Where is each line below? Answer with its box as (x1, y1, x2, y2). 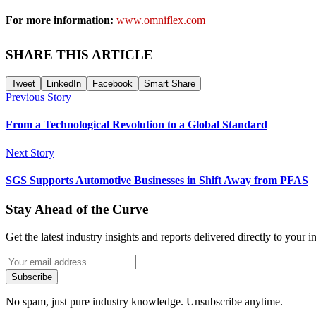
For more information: (6, 14, 116, 27)
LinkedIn (47, 78, 81, 90)
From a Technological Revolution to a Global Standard (6, 119, 267, 131)
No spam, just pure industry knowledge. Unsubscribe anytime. (6, 295, 283, 308)
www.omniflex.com (116, 14, 205, 27)
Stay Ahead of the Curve (6, 202, 148, 217)
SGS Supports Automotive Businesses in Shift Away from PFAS (6, 174, 308, 186)
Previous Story (6, 91, 71, 104)
